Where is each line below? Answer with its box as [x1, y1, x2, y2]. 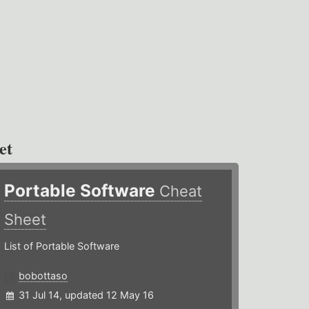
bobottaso [19, 270, 68, 282]
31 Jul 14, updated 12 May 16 [19, 289, 154, 301]
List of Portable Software [4, 240, 120, 252]
